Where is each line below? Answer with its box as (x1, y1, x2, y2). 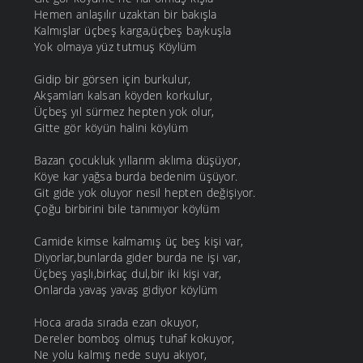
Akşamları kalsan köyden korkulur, (34, 88, 212, 104)
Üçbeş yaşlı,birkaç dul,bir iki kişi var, (34, 266, 222, 282)
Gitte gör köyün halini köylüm (34, 120, 188, 136)
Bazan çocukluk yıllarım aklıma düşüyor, (34, 152, 241, 169)
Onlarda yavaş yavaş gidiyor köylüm (34, 282, 218, 298)
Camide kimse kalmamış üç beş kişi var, (34, 233, 244, 250)
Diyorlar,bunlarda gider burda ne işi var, (34, 250, 241, 266)
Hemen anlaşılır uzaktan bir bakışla (34, 6, 217, 23)
